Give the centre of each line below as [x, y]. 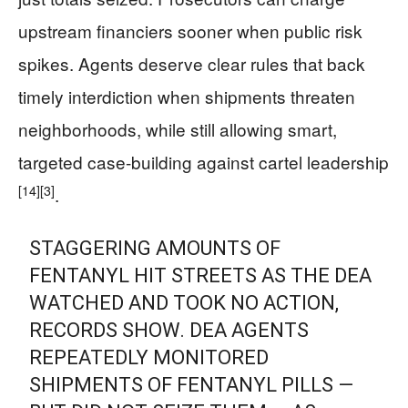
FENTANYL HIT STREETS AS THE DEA [201, 275]
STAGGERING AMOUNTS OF [155, 248]
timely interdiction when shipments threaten [187, 96]
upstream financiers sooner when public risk [190, 31]
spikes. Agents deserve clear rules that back [192, 63]
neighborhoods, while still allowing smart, [178, 129]
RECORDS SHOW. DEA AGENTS [169, 330]
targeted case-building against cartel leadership [204, 162]
